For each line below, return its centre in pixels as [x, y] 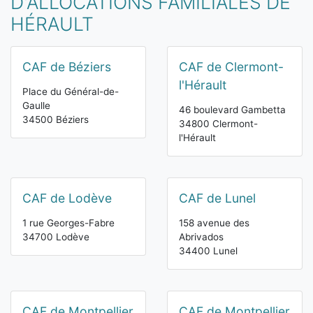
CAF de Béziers [67, 67]
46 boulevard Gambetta [232, 110]
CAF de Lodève [67, 198]
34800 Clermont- [218, 124]
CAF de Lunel [217, 198]
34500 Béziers [56, 119]
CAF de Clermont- [231, 67]
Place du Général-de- [71, 92]
